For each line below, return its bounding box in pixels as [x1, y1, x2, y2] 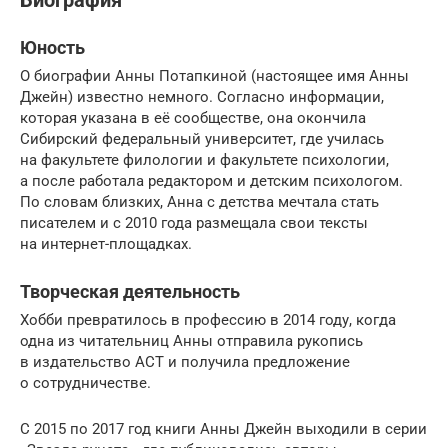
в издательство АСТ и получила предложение [20, 352, 350, 371]
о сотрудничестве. [20, 373, 151, 392]
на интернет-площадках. [20, 234, 192, 253]
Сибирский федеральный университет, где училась [20, 129, 384, 148]
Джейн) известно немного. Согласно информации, [20, 87, 384, 106]
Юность [20, 36, 85, 58]
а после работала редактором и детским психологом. [20, 171, 403, 190]
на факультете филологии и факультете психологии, [20, 150, 389, 169]
